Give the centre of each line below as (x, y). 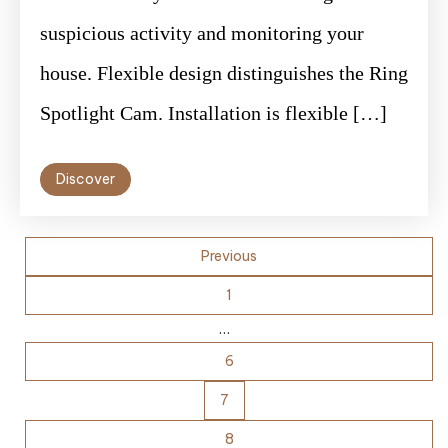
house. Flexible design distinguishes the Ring (224, 73)
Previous (229, 256)
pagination (83, 299)
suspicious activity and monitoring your (202, 33)
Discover (85, 179)
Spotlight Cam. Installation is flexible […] (213, 113)
